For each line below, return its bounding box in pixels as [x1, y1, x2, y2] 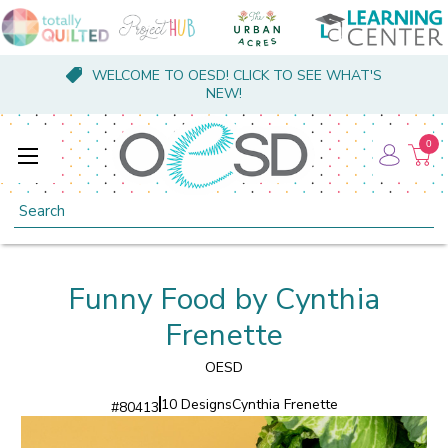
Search [14, 195, 59, 215]
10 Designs [160, 394, 232, 414]
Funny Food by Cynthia [67, 278, 381, 320]
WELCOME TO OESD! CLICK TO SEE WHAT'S [91, 66, 382, 85]
